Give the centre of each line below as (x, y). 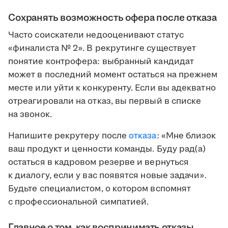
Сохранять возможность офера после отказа (112, 18)
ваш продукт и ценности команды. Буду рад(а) (107, 149)
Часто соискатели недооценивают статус (96, 35)
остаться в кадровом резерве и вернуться (99, 163)
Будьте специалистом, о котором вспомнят (100, 189)
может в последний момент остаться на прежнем (113, 75)
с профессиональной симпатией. (79, 202)
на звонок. (30, 115)
